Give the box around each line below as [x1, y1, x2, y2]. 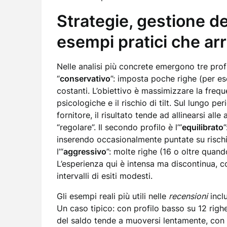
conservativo [60, 73, 110, 84]
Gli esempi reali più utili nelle [57, 191, 169, 201]
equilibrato [182, 122, 223, 132]
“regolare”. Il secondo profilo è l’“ [57, 122, 182, 132]
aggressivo [63, 146, 106, 157]
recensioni [169, 191, 208, 201]
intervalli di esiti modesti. [57, 171, 153, 181]
